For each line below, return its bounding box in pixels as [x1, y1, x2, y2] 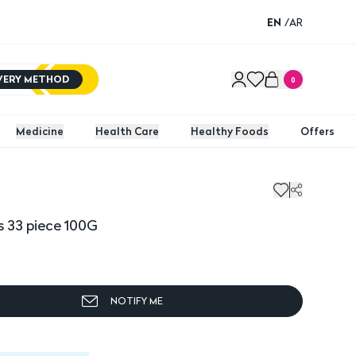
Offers [300, 123, 335, 138]
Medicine [16, 123, 64, 138]
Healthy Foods [191, 123, 269, 138]
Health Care [95, 123, 159, 138]
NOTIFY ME [110, 294, 164, 308]
